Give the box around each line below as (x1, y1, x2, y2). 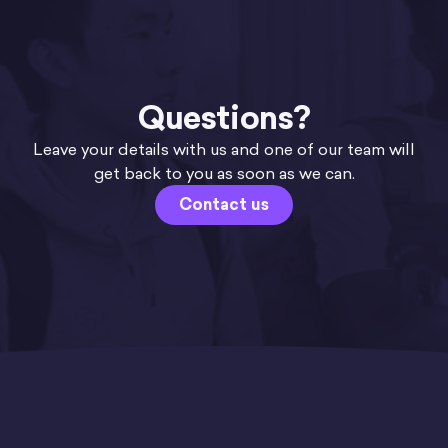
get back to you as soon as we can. (93, 162, 355, 184)
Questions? (137, 94, 311, 141)
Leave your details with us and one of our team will (33, 138, 415, 160)
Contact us (179, 193, 269, 216)
